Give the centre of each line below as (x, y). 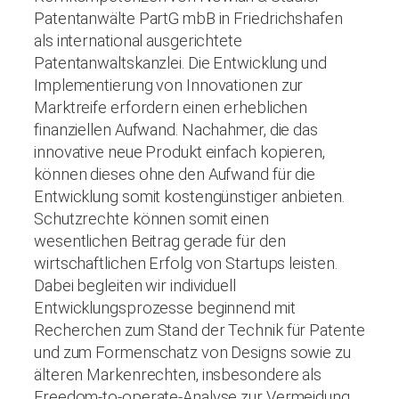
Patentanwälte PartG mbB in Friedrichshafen (188, 18)
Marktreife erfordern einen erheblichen (171, 107)
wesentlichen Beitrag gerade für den (160, 240)
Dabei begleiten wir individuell (135, 285)
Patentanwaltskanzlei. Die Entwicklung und (180, 62)
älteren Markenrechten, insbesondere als (178, 374)
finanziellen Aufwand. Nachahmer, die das (176, 129)
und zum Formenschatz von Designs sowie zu (192, 352)
